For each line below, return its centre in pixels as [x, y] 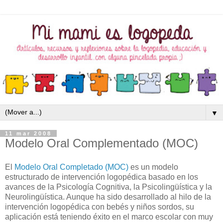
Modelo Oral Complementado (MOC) [102, 143]
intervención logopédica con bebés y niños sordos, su [100, 207]
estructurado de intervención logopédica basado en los [102, 177]
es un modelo [153, 167]
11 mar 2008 [28, 134]
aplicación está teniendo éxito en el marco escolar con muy [109, 217]
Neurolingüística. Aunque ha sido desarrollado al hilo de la [108, 197]
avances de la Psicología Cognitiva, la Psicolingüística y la [109, 187]
